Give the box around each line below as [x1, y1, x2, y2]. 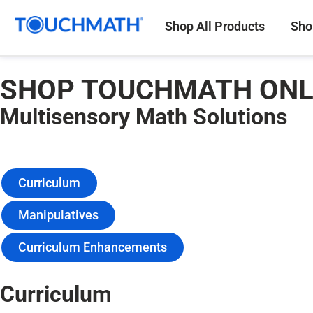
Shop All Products [164, 19, 265, 34]
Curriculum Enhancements [18, 240, 167, 254]
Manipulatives [18, 208, 99, 222]
